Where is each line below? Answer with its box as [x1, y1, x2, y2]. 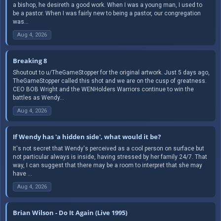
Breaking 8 [13, 56, 47, 65]
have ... [13, 170, 32, 177]
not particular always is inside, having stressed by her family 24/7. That [13, 153, 207, 160]
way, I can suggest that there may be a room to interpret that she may [13, 161, 202, 169]
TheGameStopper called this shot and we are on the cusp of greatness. [13, 77, 207, 84]
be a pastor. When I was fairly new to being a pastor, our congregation [13, 9, 201, 17]
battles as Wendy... [13, 94, 64, 101]
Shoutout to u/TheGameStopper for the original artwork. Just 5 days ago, [13, 69, 210, 76]
